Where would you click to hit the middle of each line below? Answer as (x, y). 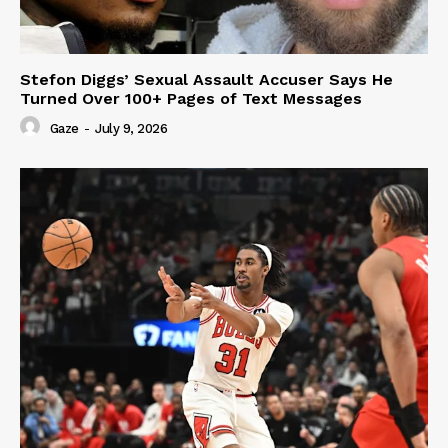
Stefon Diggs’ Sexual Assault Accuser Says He (206, 80)
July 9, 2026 (131, 128)
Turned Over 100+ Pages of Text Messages (191, 99)
